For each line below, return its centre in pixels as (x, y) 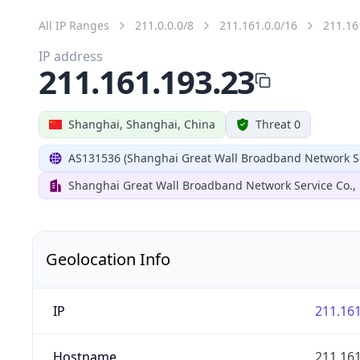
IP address (71, 56)
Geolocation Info (108, 259)
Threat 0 (278, 124)
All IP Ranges (74, 25)
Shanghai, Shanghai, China (142, 124)
